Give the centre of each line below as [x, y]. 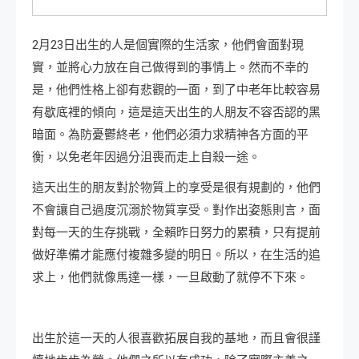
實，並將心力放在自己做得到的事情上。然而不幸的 [170, 68]
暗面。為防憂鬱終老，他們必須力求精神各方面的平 [170, 135]
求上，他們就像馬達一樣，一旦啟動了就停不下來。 [170, 278]
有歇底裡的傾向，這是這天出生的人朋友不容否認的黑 [176, 113]
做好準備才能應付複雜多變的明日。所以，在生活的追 [176, 255]
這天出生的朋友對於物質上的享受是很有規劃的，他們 [176, 188]
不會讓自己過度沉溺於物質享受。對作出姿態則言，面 [176, 210]
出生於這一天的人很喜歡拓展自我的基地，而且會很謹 [176, 339]
